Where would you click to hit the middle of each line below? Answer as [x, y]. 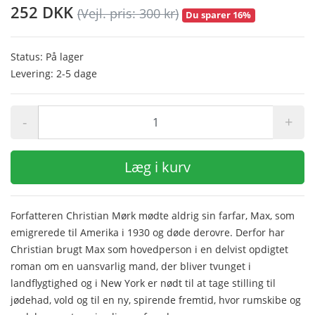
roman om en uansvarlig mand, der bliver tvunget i [131, 266]
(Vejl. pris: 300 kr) [128, 14]
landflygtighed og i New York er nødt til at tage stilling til [143, 283]
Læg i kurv [157, 167]
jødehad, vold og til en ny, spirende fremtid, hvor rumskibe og [156, 300]
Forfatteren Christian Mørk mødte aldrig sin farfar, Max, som [153, 215]
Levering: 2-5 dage [54, 73]
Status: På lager [47, 56]
